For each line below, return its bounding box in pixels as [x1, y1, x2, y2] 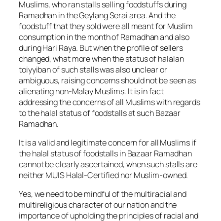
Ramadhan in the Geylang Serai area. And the [19, 9, 176, 21]
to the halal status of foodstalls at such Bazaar [19, 107, 181, 118]
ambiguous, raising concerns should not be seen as [19, 74, 196, 86]
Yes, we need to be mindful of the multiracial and [19, 188, 187, 200]
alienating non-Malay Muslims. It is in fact [19, 85, 164, 97]
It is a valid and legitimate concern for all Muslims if [19, 137, 196, 148]
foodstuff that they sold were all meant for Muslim [19, 20, 193, 32]
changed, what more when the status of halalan [19, 53, 184, 64]
